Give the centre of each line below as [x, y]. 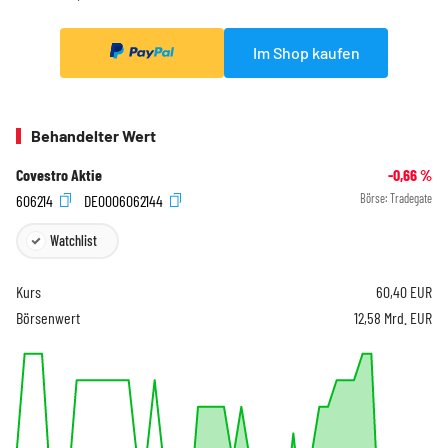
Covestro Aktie [59, 175]
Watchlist [73, 240]
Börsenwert [48, 317]
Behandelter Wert [93, 136]
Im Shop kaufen [306, 52]
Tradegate [411, 198]
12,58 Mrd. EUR [393, 317]
